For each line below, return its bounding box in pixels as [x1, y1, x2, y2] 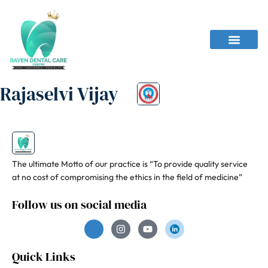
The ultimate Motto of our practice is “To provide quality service [12, 159, 248, 170]
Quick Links [12, 248, 75, 266]
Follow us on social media [12, 196, 147, 214]
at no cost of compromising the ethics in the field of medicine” [12, 172, 242, 183]
